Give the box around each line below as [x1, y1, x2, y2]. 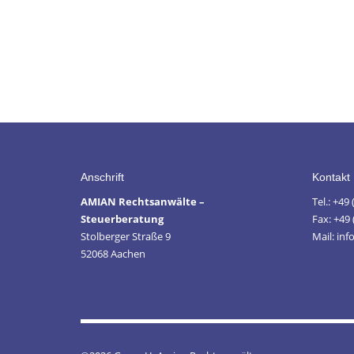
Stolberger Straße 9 [81, 229, 171, 243]
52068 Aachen [81, 247, 145, 261]
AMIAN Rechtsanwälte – [81, 194, 205, 209]
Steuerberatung [81, 212, 164, 226]
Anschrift [81, 171, 124, 183]
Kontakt [311, 171, 350, 183]
